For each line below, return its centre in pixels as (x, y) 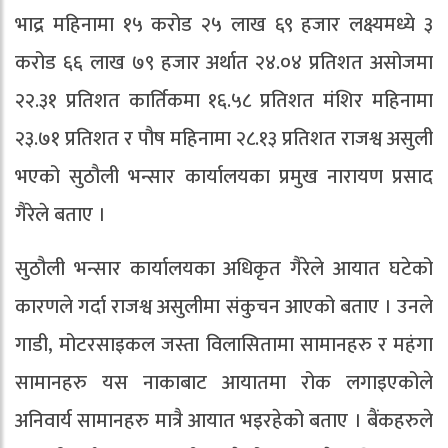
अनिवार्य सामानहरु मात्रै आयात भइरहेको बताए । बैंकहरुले (224, 421)
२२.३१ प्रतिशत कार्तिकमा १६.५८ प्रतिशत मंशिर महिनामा (224, 101)
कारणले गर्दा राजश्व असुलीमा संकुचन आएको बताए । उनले (224, 307)
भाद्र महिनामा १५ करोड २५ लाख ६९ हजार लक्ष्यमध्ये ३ (224, 25)
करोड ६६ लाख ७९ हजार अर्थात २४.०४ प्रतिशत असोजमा (224, 63)
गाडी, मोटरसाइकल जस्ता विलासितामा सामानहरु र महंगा (224, 345)
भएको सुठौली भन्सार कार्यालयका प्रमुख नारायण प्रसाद (224, 177)
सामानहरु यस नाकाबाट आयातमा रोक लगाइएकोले (224, 383)
